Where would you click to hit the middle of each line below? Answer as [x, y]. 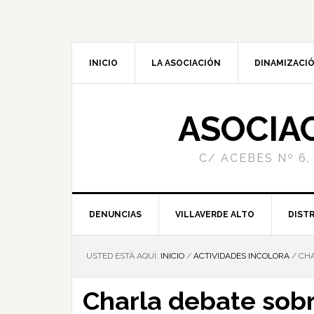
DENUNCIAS [115, 214]
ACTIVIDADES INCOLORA [241, 256]
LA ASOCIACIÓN [186, 63]
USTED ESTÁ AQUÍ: [123, 256]
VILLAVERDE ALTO [215, 214]
